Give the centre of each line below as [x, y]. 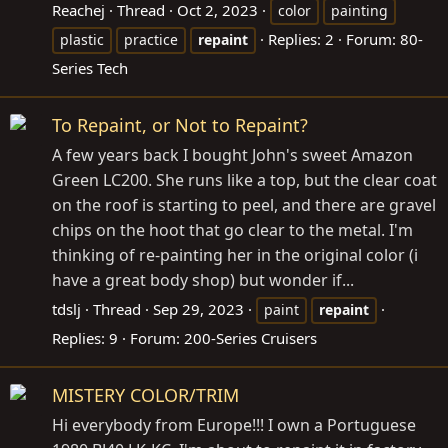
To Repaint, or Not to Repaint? [180, 125]
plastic [82, 40]
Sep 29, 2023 [198, 309]
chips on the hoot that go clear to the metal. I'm [232, 230]
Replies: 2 [301, 39]
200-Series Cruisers [250, 338]
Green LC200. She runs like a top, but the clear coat [244, 180]
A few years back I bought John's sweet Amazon [232, 155]
